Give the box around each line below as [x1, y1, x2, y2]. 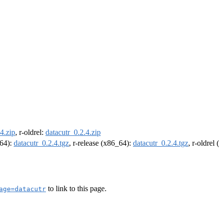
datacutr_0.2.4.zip [45, 128, 101, 137]
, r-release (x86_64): [69, 139, 133, 148]
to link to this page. [46, 184, 107, 193]
